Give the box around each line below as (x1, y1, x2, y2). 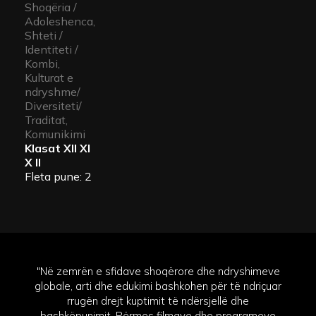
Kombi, (25, 56, 60, 71)
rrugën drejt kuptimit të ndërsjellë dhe (67, 293, 249, 308)
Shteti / (25, 28, 63, 43)
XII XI (63, 141, 90, 156)
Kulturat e (25, 71, 73, 85)
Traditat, (25, 113, 68, 128)
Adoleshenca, (25, 14, 95, 29)
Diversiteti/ (25, 99, 82, 114)
